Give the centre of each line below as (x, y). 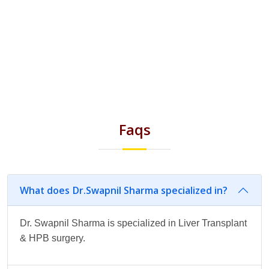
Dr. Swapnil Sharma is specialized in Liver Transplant (133, 223)
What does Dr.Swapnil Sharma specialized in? (124, 190)
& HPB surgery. (53, 238)
